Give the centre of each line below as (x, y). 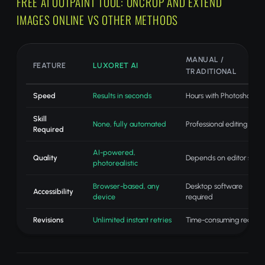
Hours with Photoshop (221, 96)
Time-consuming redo (221, 220)
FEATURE (50, 65)
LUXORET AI (116, 65)
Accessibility (53, 191)
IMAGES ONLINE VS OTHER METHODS (98, 20)
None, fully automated (130, 124)
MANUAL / (205, 59)
